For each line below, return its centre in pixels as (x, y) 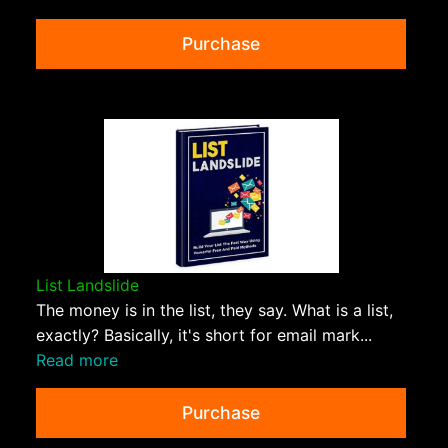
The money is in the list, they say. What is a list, (214, 310)
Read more (77, 360)
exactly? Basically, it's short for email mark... (204, 335)
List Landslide (87, 286)
